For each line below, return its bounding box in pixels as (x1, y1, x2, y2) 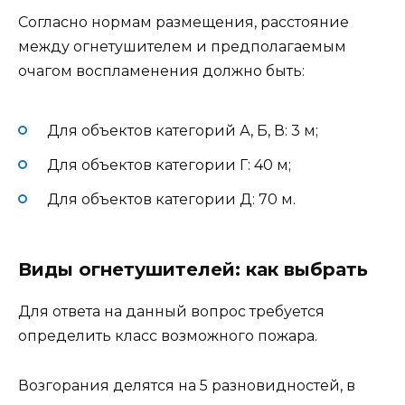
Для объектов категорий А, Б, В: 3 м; (47, 121, 318, 139)
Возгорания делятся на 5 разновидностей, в (18, 376, 355, 394)
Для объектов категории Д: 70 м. (47, 191, 296, 209)
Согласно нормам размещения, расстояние (18, 14, 349, 32)
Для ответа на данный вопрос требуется (18, 303, 325, 321)
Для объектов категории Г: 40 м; (47, 155, 291, 174)
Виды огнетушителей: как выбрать (18, 259, 368, 281)
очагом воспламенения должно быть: (18, 62, 305, 80)
